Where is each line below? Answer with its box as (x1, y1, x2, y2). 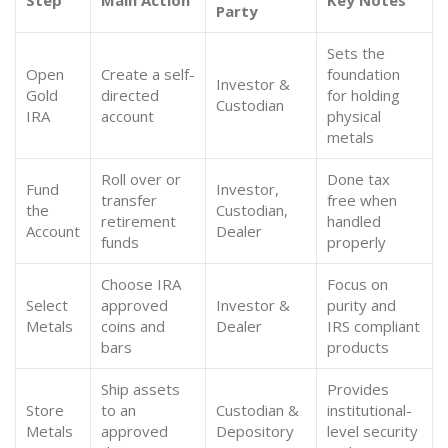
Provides (327, 379, 389, 399)
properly (327, 232, 386, 252)
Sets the (327, 43, 385, 63)
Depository (216, 421, 294, 441)
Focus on (327, 274, 388, 294)
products (327, 337, 389, 357)
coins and (101, 316, 165, 336)
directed (101, 85, 159, 105)
